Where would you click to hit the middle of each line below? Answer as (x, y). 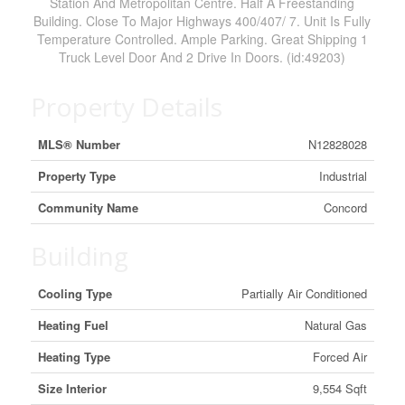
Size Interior (72, 388)
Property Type (76, 176)
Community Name (88, 207)
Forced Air (339, 357)
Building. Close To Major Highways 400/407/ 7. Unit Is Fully (202, 21)
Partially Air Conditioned (304, 293)
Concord (345, 207)
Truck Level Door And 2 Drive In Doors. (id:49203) (202, 57)
